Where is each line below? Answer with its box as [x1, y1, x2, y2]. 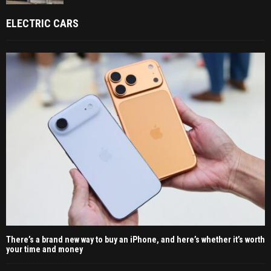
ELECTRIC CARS [6, 17, 79, 30]
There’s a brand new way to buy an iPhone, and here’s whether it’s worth [6, 234, 265, 244]
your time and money [6, 244, 83, 254]
